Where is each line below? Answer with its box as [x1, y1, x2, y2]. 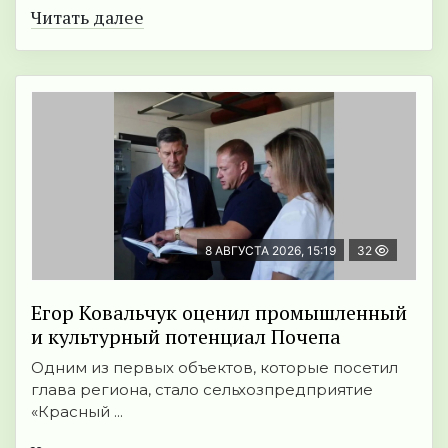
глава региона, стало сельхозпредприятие [31, 380, 373, 400]
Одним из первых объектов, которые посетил [31, 358, 398, 378]
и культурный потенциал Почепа [31, 323, 341, 351]
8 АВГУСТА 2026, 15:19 [205, 243, 336, 259]
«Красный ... [31, 402, 123, 422]
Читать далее [31, 5, 144, 30]
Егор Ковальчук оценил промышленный [31, 299, 407, 327]
